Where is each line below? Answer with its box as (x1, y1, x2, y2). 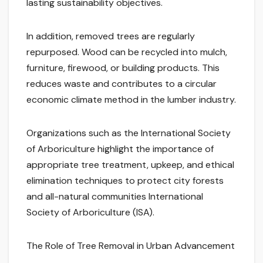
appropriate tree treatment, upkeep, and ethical (26, 159, 234, 171)
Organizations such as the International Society (26, 127, 231, 140)
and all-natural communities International (26, 190, 203, 203)
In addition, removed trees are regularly (26, 30, 195, 43)
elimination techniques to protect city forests (26, 174, 224, 187)
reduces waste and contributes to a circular (26, 77, 217, 90)
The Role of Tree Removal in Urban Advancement (26, 240, 235, 252)
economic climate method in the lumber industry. (26, 93, 236, 106)
